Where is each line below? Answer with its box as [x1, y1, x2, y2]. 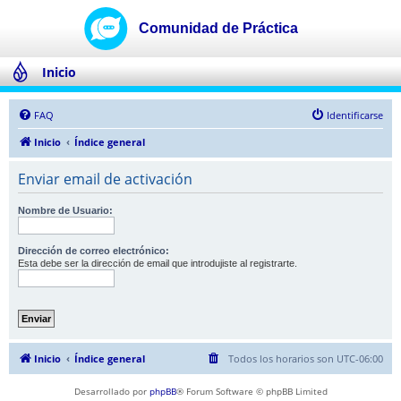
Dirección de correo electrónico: [18, 245, 169, 256]
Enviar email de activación [18, 169, 192, 189]
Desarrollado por [73, 385, 149, 397]
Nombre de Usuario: [18, 205, 113, 216]
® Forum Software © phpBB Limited [175, 385, 328, 397]
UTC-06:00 [337, 352, 383, 365]
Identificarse [327, 108, 383, 122]
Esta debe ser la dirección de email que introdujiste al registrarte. [18, 258, 297, 269]
